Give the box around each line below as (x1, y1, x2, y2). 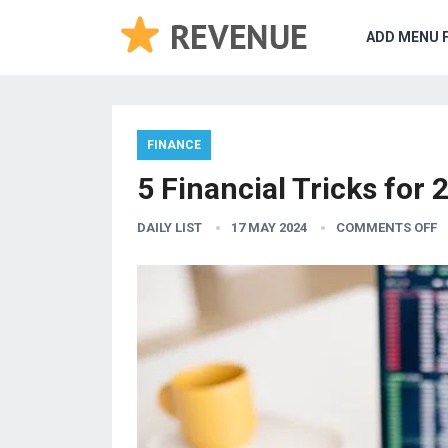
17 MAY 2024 (231, 220, 307, 235)
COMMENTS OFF (336, 220, 437, 235)
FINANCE (147, 138, 201, 152)
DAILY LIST (137, 220, 202, 235)
